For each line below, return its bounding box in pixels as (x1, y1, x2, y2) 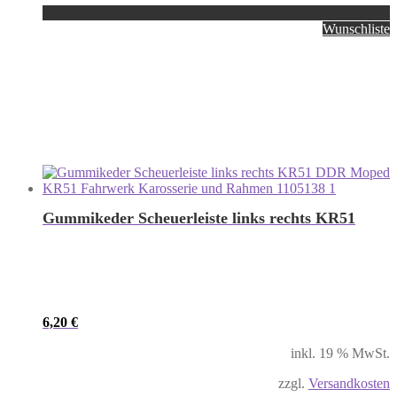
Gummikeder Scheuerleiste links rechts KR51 (43, 209, 355, 228)
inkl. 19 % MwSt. (291, 346, 390, 362)
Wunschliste (323, 20, 390, 36)
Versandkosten (308, 376, 390, 392)
